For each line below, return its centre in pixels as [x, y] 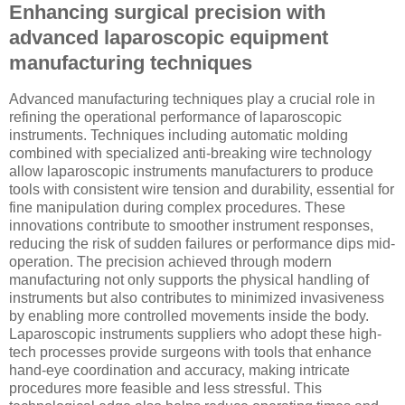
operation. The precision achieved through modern [170, 261]
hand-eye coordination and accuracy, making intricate [179, 370]
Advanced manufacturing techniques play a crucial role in [192, 99]
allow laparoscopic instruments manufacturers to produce [191, 171]
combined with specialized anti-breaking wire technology [190, 153]
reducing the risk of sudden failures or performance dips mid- [202, 243]
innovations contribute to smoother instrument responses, [191, 225]
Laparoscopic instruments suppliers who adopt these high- [195, 334]
